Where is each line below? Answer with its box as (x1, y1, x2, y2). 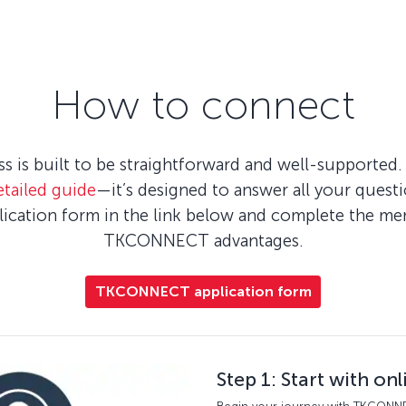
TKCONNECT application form (94, 282, 312, 300)
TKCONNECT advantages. (102, 230, 304, 251)
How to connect (51, 79, 355, 130)
